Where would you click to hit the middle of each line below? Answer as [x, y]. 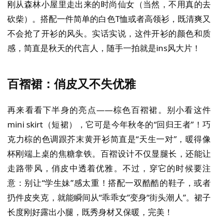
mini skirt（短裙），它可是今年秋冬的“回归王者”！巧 [109, 124]
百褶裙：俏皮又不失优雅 [72, 83]
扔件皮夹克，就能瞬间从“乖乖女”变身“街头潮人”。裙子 [109, 197]
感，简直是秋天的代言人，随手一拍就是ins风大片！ [104, 48]
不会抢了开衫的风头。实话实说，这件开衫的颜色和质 [109, 34]
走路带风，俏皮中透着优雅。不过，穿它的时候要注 [109, 168]
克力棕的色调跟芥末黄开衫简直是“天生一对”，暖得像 [109, 139]
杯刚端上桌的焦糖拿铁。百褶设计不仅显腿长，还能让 [109, 153]
